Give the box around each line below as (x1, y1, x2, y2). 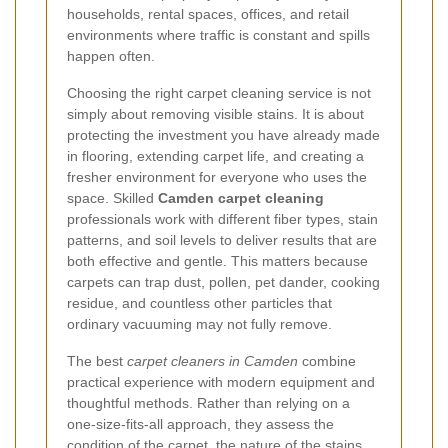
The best (67, 352, 127, 369)
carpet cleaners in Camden (127, 352, 298, 369)
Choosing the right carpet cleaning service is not (67, 84, 371, 101)
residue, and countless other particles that (67, 294, 332, 311)
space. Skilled (67, 189, 158, 206)
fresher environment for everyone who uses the (67, 168, 367, 185)
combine (298, 352, 356, 369)
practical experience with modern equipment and (67, 373, 375, 390)
